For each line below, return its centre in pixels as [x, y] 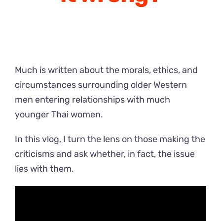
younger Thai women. [59, 115]
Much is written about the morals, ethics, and [106, 70]
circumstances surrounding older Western [101, 85]
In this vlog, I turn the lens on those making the [110, 139]
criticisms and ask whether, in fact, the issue [105, 154]
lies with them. [44, 169]
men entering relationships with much [92, 100]
